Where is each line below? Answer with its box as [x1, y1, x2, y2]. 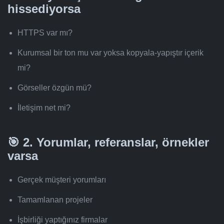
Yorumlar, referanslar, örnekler [36, 135, 209, 149]
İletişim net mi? [17, 103, 70, 112]
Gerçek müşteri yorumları [17, 175, 106, 184]
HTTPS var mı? [17, 28, 72, 37]
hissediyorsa [7, 2, 80, 16]
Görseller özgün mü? [17, 83, 91, 92]
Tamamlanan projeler [17, 195, 92, 204]
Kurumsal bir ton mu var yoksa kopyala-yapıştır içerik [17, 48, 203, 57]
